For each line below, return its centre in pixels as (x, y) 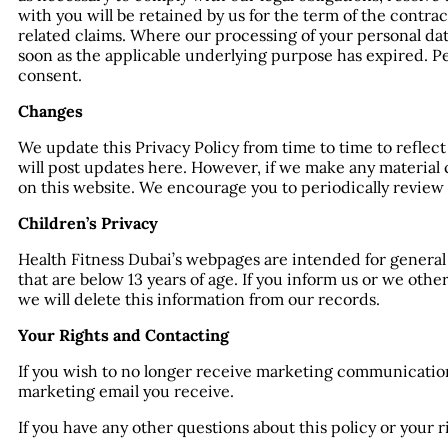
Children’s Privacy (88, 222)
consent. (50, 74)
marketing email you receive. (126, 390)
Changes (50, 110)
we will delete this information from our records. (199, 298)
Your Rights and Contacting (123, 334)
